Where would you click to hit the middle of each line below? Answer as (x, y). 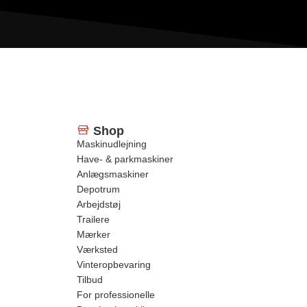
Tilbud (90, 280)
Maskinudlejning (112, 144)
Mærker (94, 234)
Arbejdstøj (99, 204)
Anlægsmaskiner (113, 174)
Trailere (93, 219)
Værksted (97, 249)
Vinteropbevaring (114, 265)
